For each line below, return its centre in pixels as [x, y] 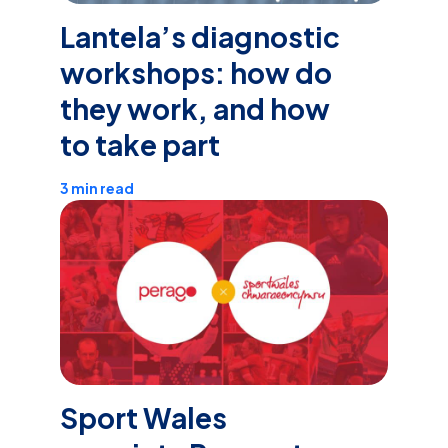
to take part [140, 145]
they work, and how [195, 109]
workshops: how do [196, 73]
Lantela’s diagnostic [200, 37]
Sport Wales [143, 417]
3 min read [97, 188]
